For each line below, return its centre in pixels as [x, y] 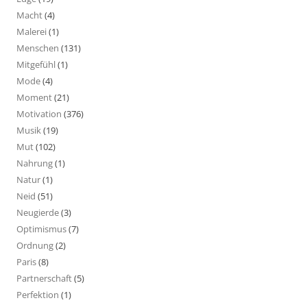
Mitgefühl [36, 64]
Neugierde [38, 212]
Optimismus [41, 229]
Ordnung [35, 245]
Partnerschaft [44, 278]
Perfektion [38, 294]
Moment [34, 97]
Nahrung [35, 163]
